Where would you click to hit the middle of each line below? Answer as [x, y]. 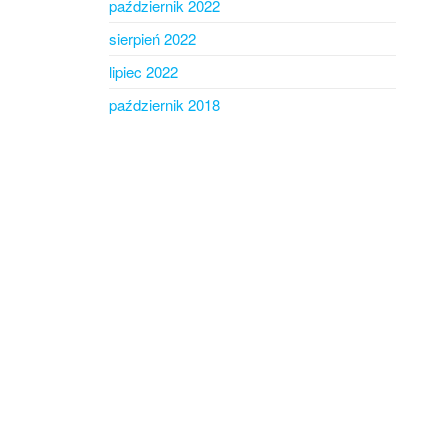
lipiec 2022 [143, 71]
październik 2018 [164, 104]
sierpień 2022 [152, 38]
